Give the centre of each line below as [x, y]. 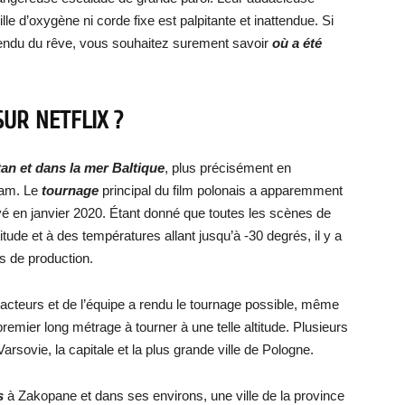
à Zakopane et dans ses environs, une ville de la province [174, 396]
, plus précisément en [228, 168]
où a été [297, 43]
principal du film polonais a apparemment [222, 190]
